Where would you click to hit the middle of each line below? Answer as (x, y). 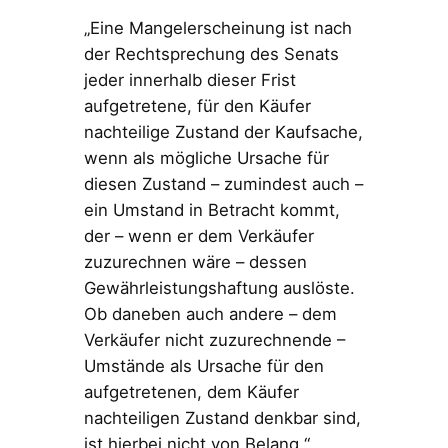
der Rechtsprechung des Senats (211, 53)
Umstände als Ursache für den (203, 365)
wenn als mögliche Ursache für (206, 157)
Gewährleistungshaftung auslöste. (219, 287)
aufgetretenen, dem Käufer (191, 391)
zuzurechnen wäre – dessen (195, 261)
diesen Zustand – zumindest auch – (223, 183)
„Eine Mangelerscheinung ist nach (217, 27)
